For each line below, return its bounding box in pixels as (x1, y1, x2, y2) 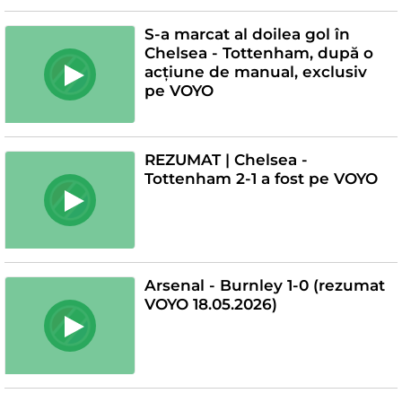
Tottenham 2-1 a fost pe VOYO (144, 169, 378, 188)
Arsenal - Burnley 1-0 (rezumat (144, 275, 385, 294)
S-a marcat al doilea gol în (144, 24, 350, 43)
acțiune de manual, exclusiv (144, 62, 367, 81)
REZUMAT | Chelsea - (144, 150, 308, 169)
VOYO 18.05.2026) (144, 294, 277, 313)
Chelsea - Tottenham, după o (144, 43, 373, 62)
